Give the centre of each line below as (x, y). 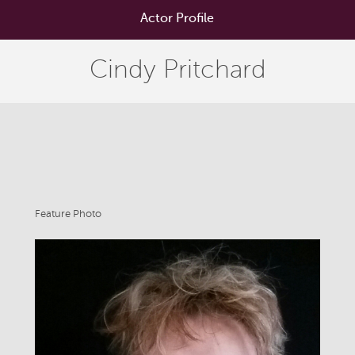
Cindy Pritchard (177, 69)
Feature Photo (68, 214)
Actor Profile (177, 18)
